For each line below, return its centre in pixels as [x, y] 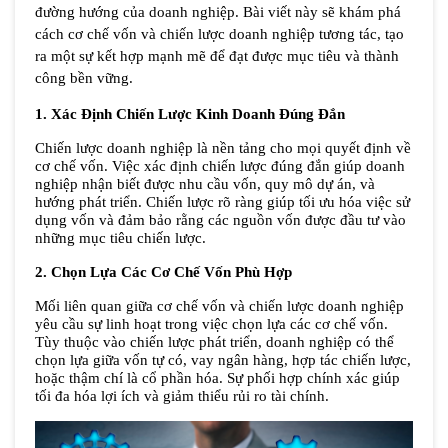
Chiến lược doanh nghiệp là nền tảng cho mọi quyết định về [223, 148]
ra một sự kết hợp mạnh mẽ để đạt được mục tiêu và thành [217, 56]
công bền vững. [84, 78]
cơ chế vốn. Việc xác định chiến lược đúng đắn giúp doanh [220, 166]
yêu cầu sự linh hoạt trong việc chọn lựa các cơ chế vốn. [211, 324]
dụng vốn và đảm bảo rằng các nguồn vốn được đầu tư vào [220, 220]
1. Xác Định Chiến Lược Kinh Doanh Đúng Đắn [190, 114]
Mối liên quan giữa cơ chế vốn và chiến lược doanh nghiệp [219, 306]
